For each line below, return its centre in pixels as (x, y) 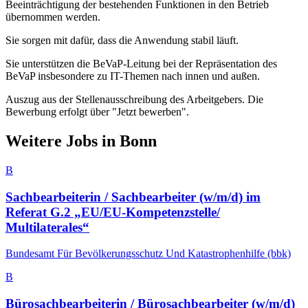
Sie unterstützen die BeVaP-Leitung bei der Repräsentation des (141, 64)
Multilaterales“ (47, 227)
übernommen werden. (53, 17)
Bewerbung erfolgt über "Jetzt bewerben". (97, 112)
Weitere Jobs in (63, 141)
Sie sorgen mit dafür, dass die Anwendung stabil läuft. (122, 41)
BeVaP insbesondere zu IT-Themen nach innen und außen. (133, 76)
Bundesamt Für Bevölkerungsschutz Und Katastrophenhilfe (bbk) (148, 254)
